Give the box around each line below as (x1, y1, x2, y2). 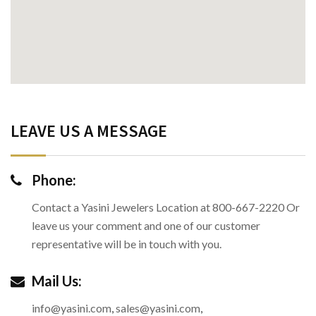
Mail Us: (32, 272, 82, 289)
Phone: (32, 171, 76, 188)
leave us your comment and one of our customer (32, 219, 260, 232)
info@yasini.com (32, 301, 111, 315)
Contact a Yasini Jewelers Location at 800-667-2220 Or (32, 200, 300, 214)
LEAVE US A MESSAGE (11, 120, 167, 142)
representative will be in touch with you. (32, 237, 221, 250)
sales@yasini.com (116, 301, 200, 315)
